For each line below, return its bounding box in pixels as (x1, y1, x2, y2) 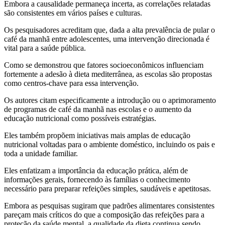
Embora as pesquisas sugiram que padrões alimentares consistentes (4, 201, 214, 210)
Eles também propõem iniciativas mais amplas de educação (4, 131, 190, 140)
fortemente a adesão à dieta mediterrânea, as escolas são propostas (4, 69, 212, 78)
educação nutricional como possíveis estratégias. (4, 114, 156, 123)
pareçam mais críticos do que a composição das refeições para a (4, 210, 204, 219)
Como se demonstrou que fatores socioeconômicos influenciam (4, 60, 203, 69)
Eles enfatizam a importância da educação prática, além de (4, 166, 188, 175)
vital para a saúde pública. (4, 43, 88, 52)
